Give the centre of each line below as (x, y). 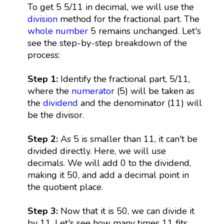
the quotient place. (65, 187)
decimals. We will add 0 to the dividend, (109, 163)
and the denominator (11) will (140, 103)
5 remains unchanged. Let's (144, 31)
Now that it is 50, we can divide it (126, 211)
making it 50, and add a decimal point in (108, 175)
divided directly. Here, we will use (96, 151)
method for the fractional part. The (128, 19)
